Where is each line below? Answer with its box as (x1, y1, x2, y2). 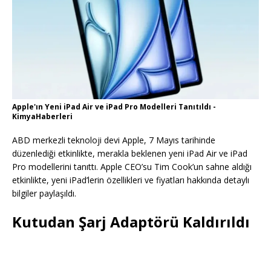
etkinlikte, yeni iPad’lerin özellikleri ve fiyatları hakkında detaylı (12, 174, 249, 186)
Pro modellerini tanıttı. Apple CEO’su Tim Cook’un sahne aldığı (12, 161, 252, 173)
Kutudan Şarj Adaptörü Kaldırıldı (12, 212, 250, 232)
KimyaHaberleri (12, 111, 73, 122)
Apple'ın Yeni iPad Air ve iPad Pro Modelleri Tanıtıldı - (12, 102, 216, 113)
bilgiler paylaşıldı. (12, 188, 76, 200)
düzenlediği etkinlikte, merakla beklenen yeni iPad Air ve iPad (12, 148, 247, 160)
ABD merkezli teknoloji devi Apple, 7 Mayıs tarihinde (12, 134, 215, 146)
